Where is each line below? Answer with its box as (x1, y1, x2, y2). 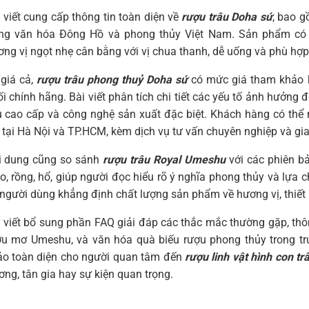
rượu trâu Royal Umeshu (103, 152, 226, 166)
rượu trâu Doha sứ (181, 10, 272, 23)
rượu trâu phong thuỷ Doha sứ (36, 72, 188, 86)
